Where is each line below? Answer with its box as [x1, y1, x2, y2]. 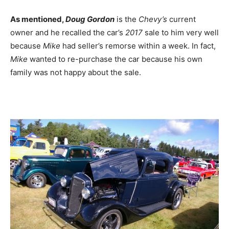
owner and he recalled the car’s [10, 28, 125, 38]
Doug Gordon [65, 14, 114, 25]
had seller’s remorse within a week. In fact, [60, 41, 216, 51]
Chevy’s [139, 14, 167, 25]
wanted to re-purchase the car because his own [28, 54, 202, 64]
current [167, 14, 196, 25]
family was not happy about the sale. [10, 67, 141, 78]
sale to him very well [143, 28, 219, 38]
